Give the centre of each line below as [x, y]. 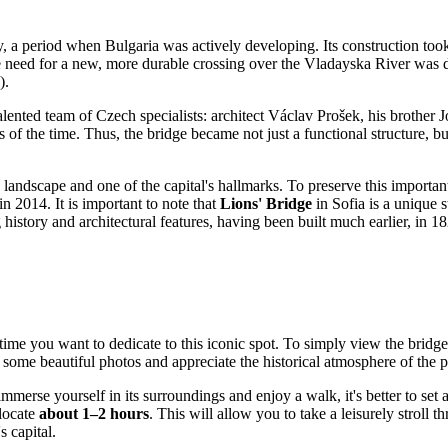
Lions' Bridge [266, 204]
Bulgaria [132, 46]
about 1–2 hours [94, 414]
